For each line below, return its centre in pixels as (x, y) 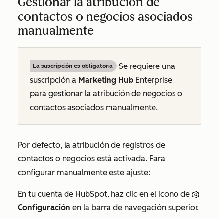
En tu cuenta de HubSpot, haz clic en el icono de (105, 194)
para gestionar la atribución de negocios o (106, 93)
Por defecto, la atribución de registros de (91, 145)
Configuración (44, 207)
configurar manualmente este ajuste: (84, 172)
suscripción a (54, 80)
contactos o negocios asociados (105, 16)
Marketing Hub (106, 80)
